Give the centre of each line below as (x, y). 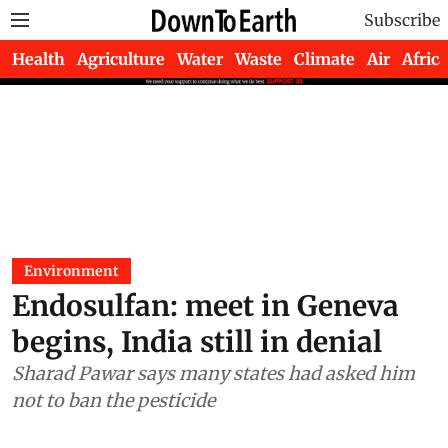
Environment (71, 271)
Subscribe (402, 20)
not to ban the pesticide (113, 400)
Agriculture (121, 59)
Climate (324, 59)
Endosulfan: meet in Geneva (205, 306)
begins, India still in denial (197, 342)
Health (38, 59)
